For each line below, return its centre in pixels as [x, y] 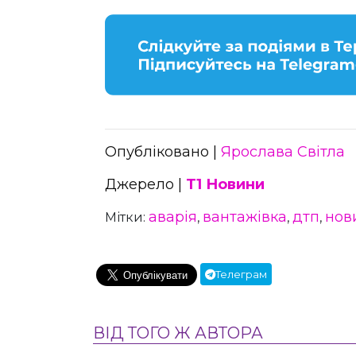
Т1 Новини [225, 184]
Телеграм [241, 274]
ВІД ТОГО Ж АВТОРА [178, 333]
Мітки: [127, 217]
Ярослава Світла [283, 151]
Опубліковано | [163, 151]
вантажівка [245, 217]
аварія [173, 217]
